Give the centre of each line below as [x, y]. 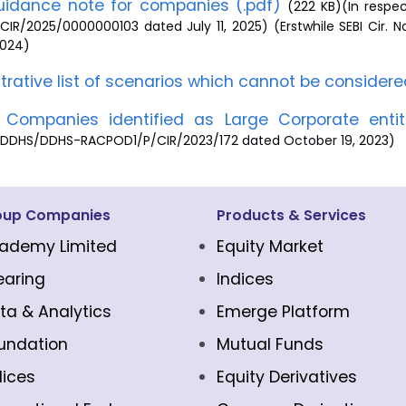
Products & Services [291, 215]
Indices [245, 279]
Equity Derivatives [287, 377]
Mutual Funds [270, 344]
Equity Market [270, 246]
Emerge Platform [283, 312]
